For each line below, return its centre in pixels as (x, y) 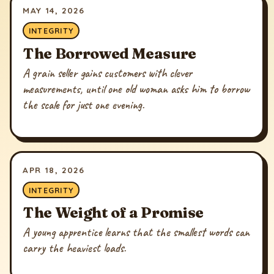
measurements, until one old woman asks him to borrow (136, 89)
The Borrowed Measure (109, 53)
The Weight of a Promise (113, 213)
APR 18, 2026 (54, 170)
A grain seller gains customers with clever (108, 73)
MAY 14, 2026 (54, 10)
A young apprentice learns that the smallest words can (136, 232)
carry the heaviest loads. (75, 248)
